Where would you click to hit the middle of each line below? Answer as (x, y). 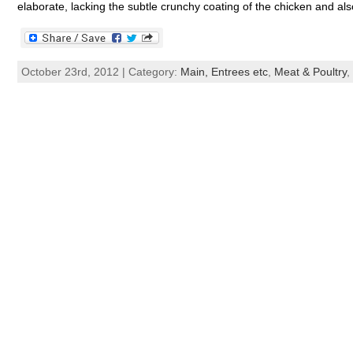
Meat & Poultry (310, 72)
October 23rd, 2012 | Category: (100, 72)
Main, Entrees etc (224, 72)
